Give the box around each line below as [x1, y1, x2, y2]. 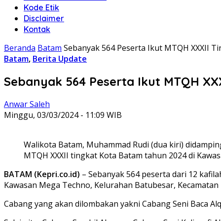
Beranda [4, 42, 36, 53]
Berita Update [33, 53, 87, 64]
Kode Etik [24, 2, 59, 12]
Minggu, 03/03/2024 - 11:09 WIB [4, 109, 122, 120]
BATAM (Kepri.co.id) [4, 168, 80, 180]
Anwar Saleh [4, 98, 50, 110]
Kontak [24, 24, 50, 34]
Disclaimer [24, 13, 64, 23]
